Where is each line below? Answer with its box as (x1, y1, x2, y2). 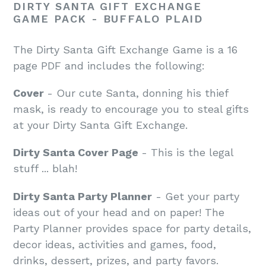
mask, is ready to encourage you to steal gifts (13, 102, 249, 115)
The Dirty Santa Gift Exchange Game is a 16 (13, 43, 237, 56)
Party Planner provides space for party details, (13, 221, 251, 235)
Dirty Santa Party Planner (13, 189, 152, 202)
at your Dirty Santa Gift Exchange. (13, 118, 188, 131)
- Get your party (152, 189, 239, 202)
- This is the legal (141, 146, 233, 159)
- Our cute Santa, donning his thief (47, 86, 228, 99)
